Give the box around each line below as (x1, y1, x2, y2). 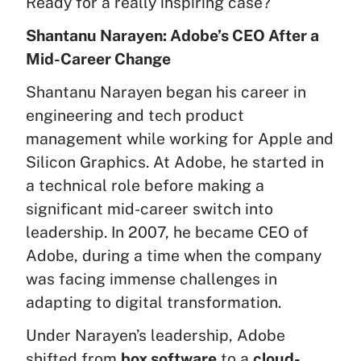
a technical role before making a (26, 176, 264, 195)
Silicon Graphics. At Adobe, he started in (26, 153, 324, 172)
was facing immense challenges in (26, 270, 277, 288)
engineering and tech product (26, 106, 244, 125)
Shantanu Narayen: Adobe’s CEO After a (26, 27, 319, 45)
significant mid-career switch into (26, 200, 273, 218)
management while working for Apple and (26, 130, 334, 148)
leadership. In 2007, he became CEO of (26, 223, 309, 242)
